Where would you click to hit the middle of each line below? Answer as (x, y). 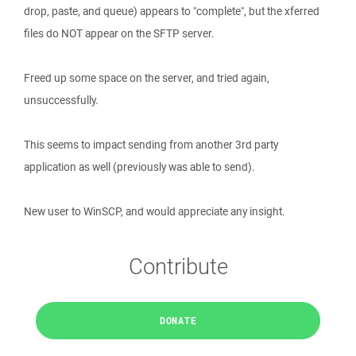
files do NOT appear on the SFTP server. (119, 33)
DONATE (178, 320)
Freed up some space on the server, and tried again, (147, 78)
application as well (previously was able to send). (139, 167)
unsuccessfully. (61, 100)
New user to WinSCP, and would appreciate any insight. (155, 211)
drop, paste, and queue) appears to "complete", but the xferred (172, 11)
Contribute (178, 266)
